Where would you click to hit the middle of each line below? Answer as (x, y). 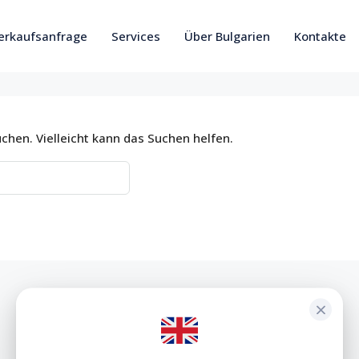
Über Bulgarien (227, 36)
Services (136, 36)
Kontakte (320, 36)
